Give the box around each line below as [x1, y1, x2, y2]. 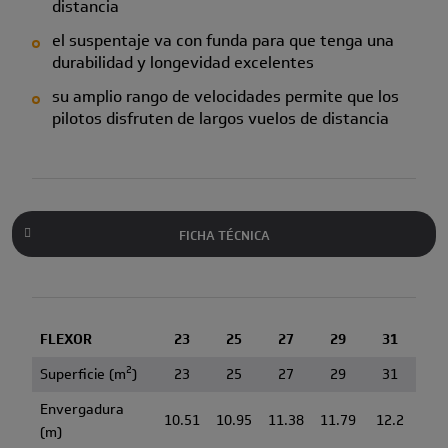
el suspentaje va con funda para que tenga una [51, 28, 394, 52]
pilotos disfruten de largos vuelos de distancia [51, 106, 389, 130]
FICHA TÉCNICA [178, 225, 270, 245]
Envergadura [39, 398, 124, 420]
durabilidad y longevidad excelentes [51, 50, 314, 74]
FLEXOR [39, 328, 92, 350]
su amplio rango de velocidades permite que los [51, 84, 399, 108]
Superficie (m [39, 363, 126, 385]
